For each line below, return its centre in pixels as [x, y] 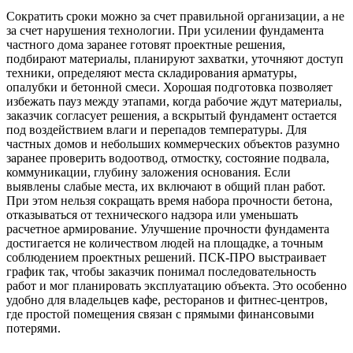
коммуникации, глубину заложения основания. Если [149, 173]
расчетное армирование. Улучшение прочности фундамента [168, 229]
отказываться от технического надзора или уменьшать [152, 215]
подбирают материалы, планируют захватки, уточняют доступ [175, 59]
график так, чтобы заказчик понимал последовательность [161, 272]
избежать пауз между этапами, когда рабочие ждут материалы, [174, 102]
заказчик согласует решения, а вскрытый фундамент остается [171, 116]
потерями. [33, 329]
